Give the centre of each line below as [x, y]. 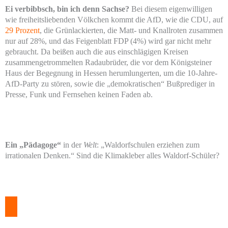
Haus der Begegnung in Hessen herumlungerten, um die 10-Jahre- [111, 73]
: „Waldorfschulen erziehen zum [148, 145]
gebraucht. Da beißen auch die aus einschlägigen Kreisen [97, 51]
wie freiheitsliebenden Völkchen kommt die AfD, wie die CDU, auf [114, 19]
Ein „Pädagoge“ [33, 145]
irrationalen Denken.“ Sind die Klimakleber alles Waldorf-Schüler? [112, 156]
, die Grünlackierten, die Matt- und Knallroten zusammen [131, 30]
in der [72, 145]
